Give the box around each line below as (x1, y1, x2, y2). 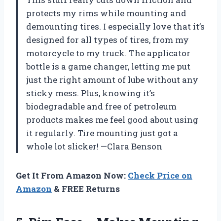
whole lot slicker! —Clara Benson (26, 141, 162, 152)
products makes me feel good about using (26, 114, 198, 126)
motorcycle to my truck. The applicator (26, 47, 190, 59)
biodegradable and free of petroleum (26, 101, 177, 112)
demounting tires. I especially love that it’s (26, 21, 205, 33)
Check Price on (128, 170, 192, 182)
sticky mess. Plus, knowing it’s (26, 87, 155, 99)
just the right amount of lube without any (26, 74, 198, 86)
